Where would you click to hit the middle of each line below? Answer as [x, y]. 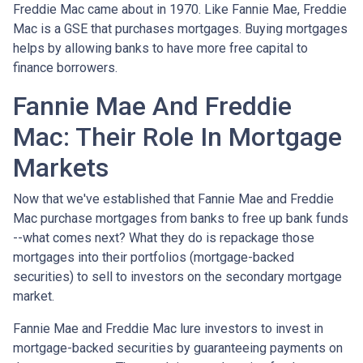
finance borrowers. [67, 67]
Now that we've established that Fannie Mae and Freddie [173, 199]
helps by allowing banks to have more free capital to [160, 48]
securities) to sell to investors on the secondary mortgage [177, 276]
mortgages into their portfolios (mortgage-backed [154, 257]
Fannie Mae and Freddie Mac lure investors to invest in [168, 328]
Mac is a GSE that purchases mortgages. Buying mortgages [180, 28]
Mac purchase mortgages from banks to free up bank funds [181, 218]
